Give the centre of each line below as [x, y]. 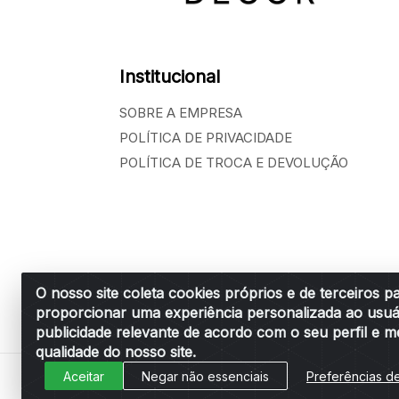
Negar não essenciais [205, 376]
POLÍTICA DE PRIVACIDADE [206, 138]
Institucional [170, 77]
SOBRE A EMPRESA [181, 113]
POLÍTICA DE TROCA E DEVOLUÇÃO [234, 163]
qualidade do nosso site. [116, 352]
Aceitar [84, 376]
